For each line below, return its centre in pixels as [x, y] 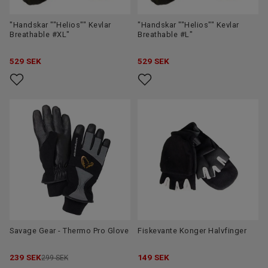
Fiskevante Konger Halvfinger [192, 231]
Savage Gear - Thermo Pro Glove [69, 231]
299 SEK [55, 258]
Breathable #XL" [40, 35]
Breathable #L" [165, 35]
